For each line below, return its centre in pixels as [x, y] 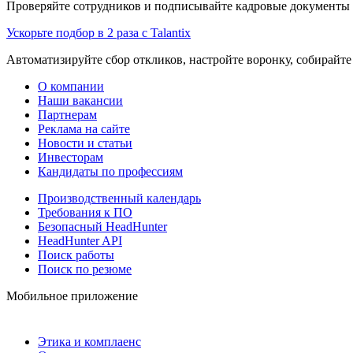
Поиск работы [76, 255]
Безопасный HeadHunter [102, 226]
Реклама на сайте [84, 128]
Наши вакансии [80, 100]
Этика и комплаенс [89, 341]
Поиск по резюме [85, 269]
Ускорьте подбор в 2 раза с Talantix [98, 32]
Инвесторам [71, 157]
